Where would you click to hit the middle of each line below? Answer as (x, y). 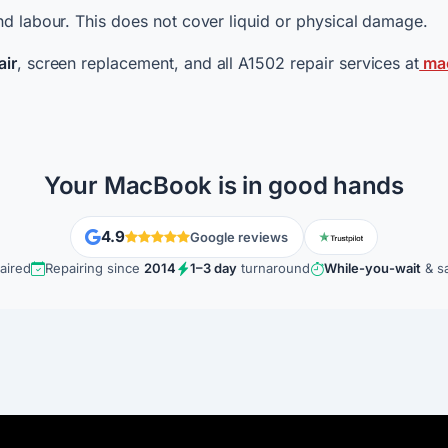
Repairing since (94, 268)
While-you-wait (372, 268)
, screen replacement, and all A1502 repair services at (218, 63)
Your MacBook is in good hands (224, 185)
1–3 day (213, 268)
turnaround (273, 268)
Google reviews (239, 236)
